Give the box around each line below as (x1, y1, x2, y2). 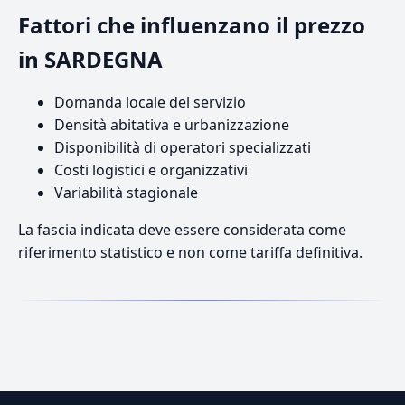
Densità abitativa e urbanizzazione (54, 115, 289, 136)
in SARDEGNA (18, 44, 163, 75)
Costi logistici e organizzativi (54, 160, 248, 181)
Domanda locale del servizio (54, 92, 246, 113)
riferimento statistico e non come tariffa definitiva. (18, 242, 363, 263)
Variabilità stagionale (54, 183, 198, 203)
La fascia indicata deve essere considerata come (18, 220, 346, 240)
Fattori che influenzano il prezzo (18, 10, 365, 41)
